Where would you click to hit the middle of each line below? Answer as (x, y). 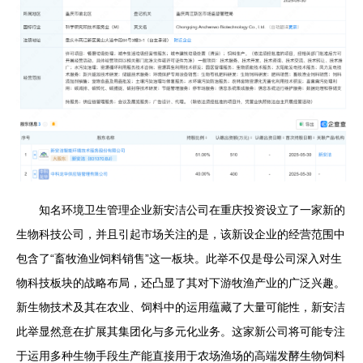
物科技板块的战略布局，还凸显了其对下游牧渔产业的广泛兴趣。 (181, 283)
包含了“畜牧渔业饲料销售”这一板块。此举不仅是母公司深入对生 (179, 259)
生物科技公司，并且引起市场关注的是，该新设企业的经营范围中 (181, 235)
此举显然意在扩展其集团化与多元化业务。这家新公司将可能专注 (181, 332)
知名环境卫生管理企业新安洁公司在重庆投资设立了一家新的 (192, 210)
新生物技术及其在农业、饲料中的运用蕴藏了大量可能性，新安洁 (181, 307)
